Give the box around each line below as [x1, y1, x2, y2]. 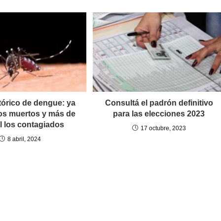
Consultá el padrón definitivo [105, 99, 213, 108]
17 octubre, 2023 [140, 125, 186, 132]
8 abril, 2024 [7, 136, 41, 143]
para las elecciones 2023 [113, 110, 205, 118]
